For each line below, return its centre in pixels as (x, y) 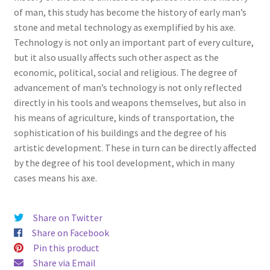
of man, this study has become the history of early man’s (130, 12)
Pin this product (66, 248)
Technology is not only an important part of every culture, (133, 42)
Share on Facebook (70, 233)
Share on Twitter (67, 218)
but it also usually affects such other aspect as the (116, 57)
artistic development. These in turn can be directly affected (135, 147)
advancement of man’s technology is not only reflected (127, 87)
